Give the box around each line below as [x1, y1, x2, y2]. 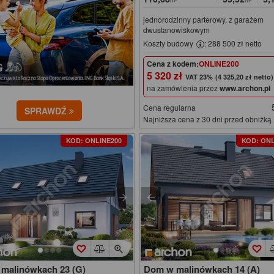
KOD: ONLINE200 [66, 135, 122, 145]
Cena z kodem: [147, 57, 199, 69]
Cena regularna [143, 102, 196, 113]
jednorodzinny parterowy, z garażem [143, 14, 264, 25]
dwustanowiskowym [143, 24, 210, 35]
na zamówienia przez [147, 82, 220, 93]
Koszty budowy [143, 38, 196, 49]
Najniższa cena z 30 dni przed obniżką [143, 113, 272, 124]
